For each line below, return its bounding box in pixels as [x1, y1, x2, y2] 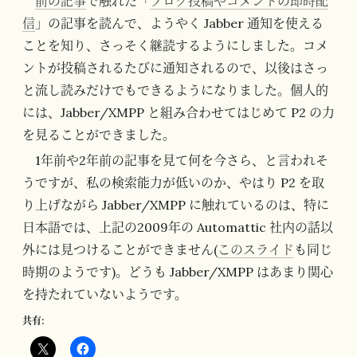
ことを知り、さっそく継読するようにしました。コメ [22, 37, 328, 53]
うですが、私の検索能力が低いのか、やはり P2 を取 [22, 174, 324, 190]
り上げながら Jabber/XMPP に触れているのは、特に [22, 196, 329, 213]
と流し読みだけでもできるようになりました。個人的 [22, 81, 328, 98]
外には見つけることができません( [22, 241, 218, 257]
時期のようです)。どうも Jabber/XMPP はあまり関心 [22, 263, 333, 280]
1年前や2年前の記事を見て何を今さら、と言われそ [35, 151, 328, 168]
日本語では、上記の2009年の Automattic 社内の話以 [22, 218, 333, 235]
